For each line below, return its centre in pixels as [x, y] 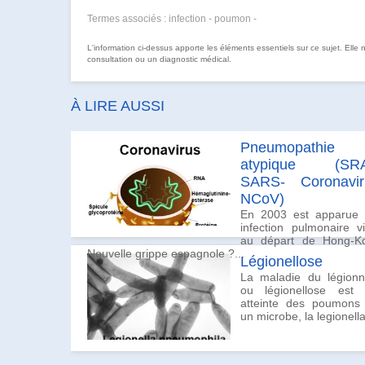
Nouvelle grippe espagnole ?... [166, 253]
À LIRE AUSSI [118, 106]
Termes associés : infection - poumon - [172, 18]
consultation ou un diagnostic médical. [159, 59]
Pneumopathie [288, 147]
